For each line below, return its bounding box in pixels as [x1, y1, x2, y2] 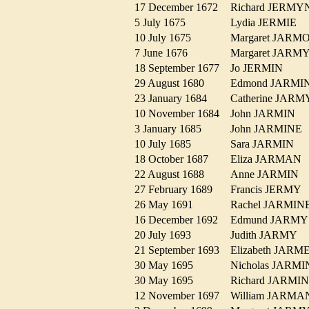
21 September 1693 [134, 244, 228, 257]
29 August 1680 [134, 77, 212, 90]
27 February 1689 [134, 183, 221, 196]
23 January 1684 [134, 92, 215, 105]
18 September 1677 [134, 62, 228, 74]
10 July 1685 [134, 138, 199, 150]
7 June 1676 [134, 47, 196, 59]
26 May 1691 [134, 199, 201, 211]
